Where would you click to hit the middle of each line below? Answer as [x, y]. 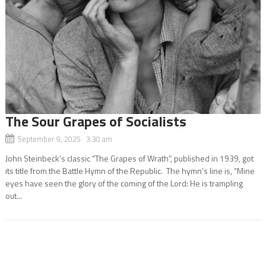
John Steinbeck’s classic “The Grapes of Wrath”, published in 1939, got [129, 158]
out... [13, 195]
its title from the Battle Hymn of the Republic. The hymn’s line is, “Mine [130, 170]
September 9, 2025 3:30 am [64, 139]
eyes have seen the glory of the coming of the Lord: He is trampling [124, 183]
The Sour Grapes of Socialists [96, 121]
